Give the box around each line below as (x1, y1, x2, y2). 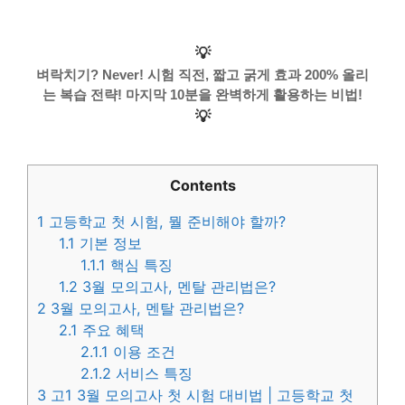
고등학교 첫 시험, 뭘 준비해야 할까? (44, 212, 286, 231)
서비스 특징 (111, 364, 193, 383)
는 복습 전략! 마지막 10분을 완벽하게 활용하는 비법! (42, 86, 363, 102)
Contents (169, 176, 236, 194)
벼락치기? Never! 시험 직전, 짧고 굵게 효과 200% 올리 (36, 66, 369, 82)
